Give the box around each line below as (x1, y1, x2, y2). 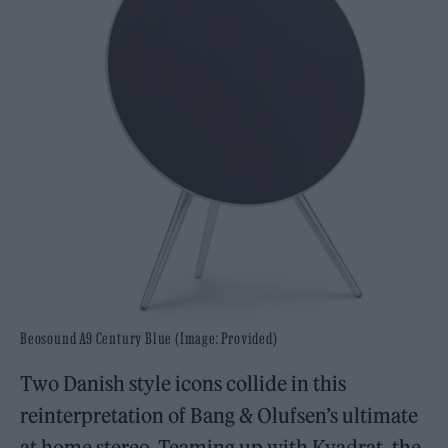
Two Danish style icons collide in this (20, 370, 347, 396)
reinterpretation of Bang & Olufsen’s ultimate (20, 402, 419, 428)
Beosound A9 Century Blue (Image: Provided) (20, 328, 278, 347)
